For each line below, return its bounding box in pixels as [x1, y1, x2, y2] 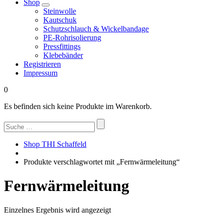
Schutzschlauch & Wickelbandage [43, 25, 149, 33]
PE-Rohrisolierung [43, 33, 101, 42]
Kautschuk [43, 16, 77, 24]
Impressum [24, 69, 57, 77]
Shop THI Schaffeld [24, 140, 86, 148]
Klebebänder [43, 51, 83, 59]
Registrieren [24, 60, 61, 68]
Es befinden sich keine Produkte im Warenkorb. [4, 102, 152, 110]
